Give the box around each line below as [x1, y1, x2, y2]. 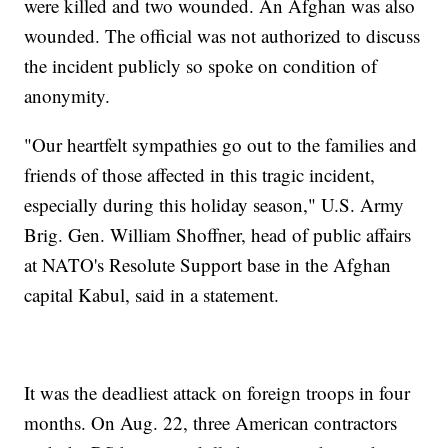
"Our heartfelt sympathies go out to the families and [24, 132, 418, 158]
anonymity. [24, 83, 111, 109]
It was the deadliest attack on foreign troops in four [24, 380, 411, 406]
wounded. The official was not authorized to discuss [24, 23, 421, 49]
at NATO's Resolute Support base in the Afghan [24, 252, 392, 278]
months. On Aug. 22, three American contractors [24, 410, 398, 436]
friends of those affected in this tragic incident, [24, 162, 376, 188]
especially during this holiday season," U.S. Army [24, 192, 405, 218]
